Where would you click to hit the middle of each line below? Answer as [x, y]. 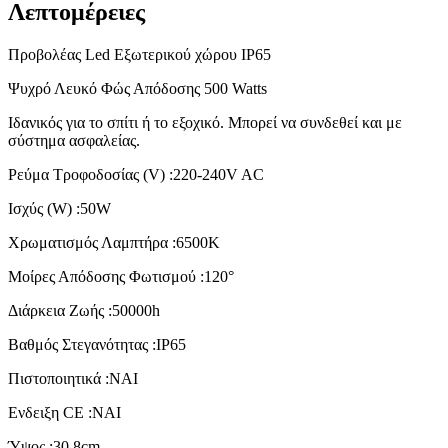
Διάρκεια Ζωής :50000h [84, 311]
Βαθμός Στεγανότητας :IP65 [97, 345]
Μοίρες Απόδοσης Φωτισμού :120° [121, 277]
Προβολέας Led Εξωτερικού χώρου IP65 [139, 55]
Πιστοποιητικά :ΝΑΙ [73, 379]
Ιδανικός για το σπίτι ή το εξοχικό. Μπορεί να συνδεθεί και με [205, 123]
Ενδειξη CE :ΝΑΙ [64, 413]
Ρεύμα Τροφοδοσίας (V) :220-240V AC [136, 175]
